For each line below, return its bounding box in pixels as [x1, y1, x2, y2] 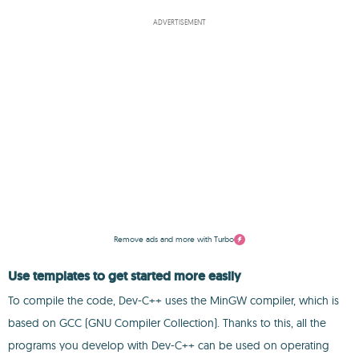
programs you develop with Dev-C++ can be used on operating [8, 338, 329, 353]
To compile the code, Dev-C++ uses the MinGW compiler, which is [8, 293, 339, 308]
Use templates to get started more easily [8, 268, 241, 284]
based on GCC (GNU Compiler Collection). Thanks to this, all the [8, 316, 326, 330]
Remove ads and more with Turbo [114, 234, 234, 244]
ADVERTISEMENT [153, 18, 206, 26]
